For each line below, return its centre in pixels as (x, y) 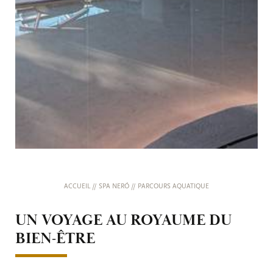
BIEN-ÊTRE (55, 238)
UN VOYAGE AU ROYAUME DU (123, 220)
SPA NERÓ (115, 187)
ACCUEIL (78, 187)
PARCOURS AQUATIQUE (173, 187)
